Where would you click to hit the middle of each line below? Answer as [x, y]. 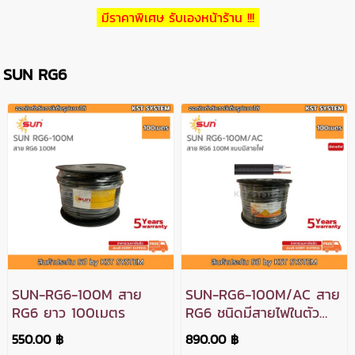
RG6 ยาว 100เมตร [68, 312]
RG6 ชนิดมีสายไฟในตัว [253, 312]
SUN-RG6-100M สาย [76, 294]
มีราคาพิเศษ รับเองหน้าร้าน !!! [177, 18]
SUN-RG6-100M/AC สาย [263, 294]
